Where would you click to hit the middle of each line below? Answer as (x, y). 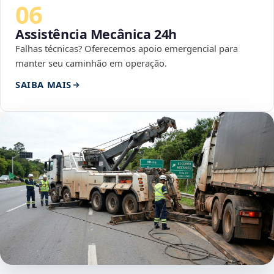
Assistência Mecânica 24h (96, 34)
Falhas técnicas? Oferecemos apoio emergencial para (127, 49)
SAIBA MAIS (43, 85)
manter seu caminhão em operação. (91, 63)
